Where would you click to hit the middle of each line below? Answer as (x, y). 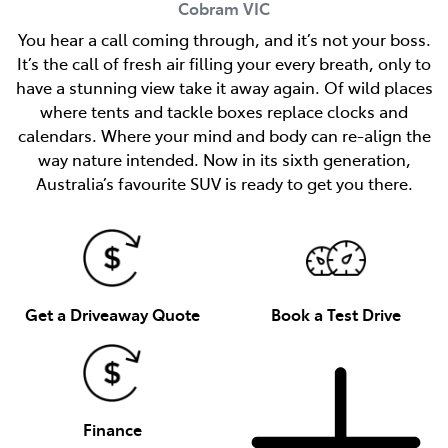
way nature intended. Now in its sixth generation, (224, 158)
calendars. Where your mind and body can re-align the (224, 134)
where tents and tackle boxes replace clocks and (224, 110)
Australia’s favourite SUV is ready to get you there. (224, 182)
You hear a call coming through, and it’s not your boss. (224, 38)
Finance (112, 428)
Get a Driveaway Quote (112, 313)
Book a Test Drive (336, 313)
